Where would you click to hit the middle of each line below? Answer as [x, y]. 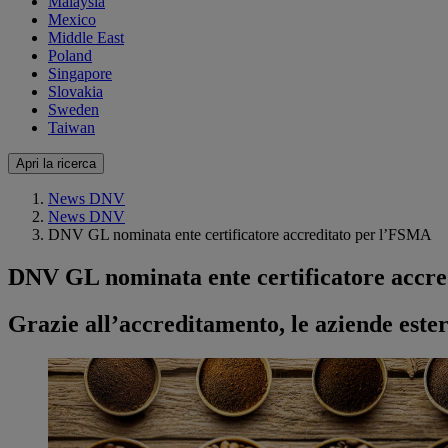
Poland [70, 56]
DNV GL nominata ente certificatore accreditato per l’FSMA [240, 235]
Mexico [72, 20]
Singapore [80, 74]
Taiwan [71, 128]
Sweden [73, 110]
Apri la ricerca [56, 164]
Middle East [86, 38]
